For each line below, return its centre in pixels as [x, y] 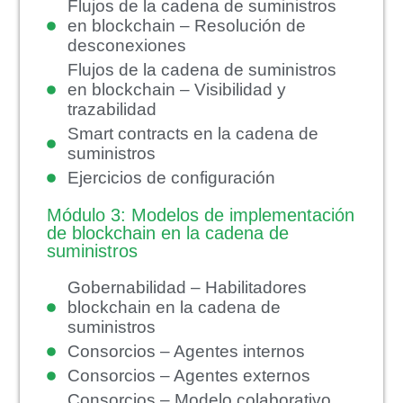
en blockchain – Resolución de [186, 25]
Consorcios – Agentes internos [186, 351]
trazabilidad [112, 109]
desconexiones [126, 45]
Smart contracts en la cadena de [193, 133]
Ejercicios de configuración [171, 177]
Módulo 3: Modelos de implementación [201, 215]
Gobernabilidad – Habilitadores [187, 287]
